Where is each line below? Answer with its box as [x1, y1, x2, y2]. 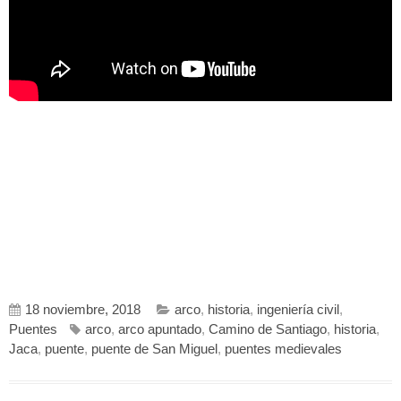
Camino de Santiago [209, 321, 327, 337]
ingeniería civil [257, 302, 339, 317]
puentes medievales [225, 341, 342, 356]
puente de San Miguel [91, 341, 218, 356]
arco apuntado [118, 321, 201, 337]
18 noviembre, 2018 [25, 302, 141, 317]
